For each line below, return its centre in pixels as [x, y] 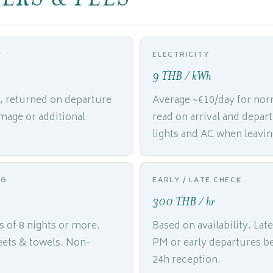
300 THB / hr [183, 202]
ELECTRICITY [181, 55]
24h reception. [186, 260]
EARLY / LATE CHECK [197, 181]
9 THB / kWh [182, 76]
